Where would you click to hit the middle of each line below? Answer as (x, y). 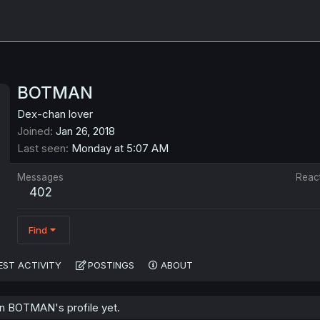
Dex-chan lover (55, 114)
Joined (34, 131)
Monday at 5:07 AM (120, 149)
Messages (40, 177)
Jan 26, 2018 (85, 131)
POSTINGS (111, 265)
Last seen (41, 149)
